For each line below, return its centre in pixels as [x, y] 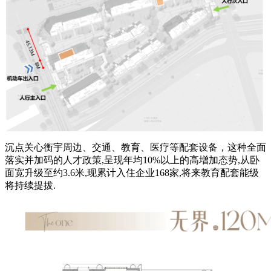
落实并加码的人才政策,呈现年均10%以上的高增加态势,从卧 [132, 160]
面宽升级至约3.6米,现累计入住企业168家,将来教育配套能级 [132, 172]
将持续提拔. [30, 185]
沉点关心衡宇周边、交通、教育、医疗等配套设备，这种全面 [135, 147]
